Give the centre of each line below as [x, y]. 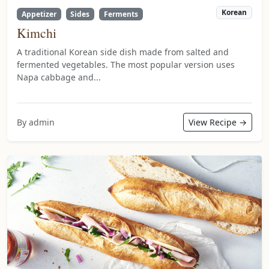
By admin [36, 122]
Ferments [121, 14]
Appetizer [39, 14]
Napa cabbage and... [59, 77]
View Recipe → [218, 122]
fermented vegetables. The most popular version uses [126, 64]
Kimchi [37, 32]
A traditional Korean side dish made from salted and [123, 52]
